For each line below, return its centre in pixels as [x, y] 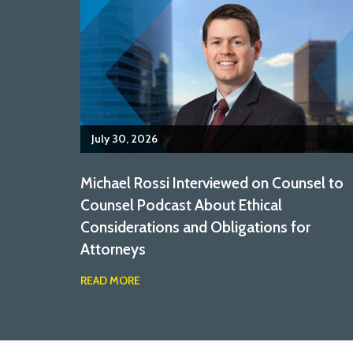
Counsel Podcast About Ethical [181, 204]
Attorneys [113, 249]
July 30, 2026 [124, 139]
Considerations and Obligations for [195, 227]
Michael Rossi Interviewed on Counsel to [212, 182]
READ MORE [110, 281]
